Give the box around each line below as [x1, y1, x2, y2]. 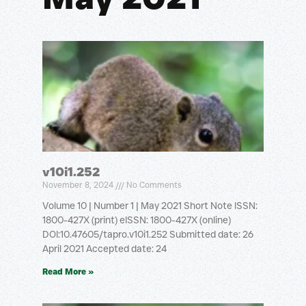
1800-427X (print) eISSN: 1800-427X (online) [42, 214, 231, 226]
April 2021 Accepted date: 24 [42, 242, 167, 255]
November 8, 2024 [42, 180, 115, 190]
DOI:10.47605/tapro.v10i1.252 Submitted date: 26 [42, 228, 253, 240]
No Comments [124, 180, 182, 190]
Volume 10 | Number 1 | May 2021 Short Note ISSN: [42, 199, 258, 212]
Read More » [42, 266, 94, 277]
